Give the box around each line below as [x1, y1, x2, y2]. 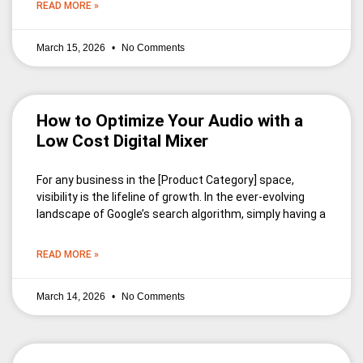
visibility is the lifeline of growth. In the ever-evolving [36, 190, 305, 204]
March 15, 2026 [36, 42, 108, 54]
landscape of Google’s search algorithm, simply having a [36, 207, 326, 221]
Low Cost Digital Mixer [36, 131, 208, 152]
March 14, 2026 [36, 291, 108, 303]
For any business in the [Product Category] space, [36, 173, 294, 187]
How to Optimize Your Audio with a [36, 111, 303, 131]
